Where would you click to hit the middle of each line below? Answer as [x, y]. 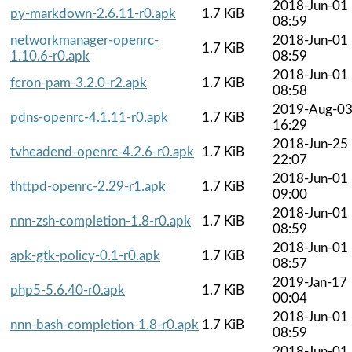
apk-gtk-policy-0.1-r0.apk [85, 255]
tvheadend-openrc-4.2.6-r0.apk [102, 152]
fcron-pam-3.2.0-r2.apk [79, 82]
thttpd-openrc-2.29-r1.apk [88, 186]
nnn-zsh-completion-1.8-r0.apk [101, 221]
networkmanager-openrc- [84, 40]
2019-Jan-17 [310, 282]
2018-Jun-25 [310, 144]
